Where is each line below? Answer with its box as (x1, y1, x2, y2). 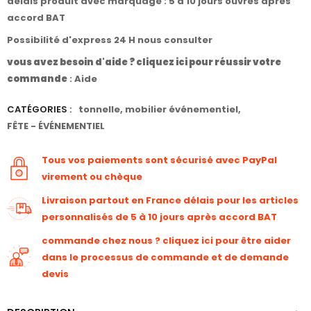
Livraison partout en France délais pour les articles (42, 193, 299, 207)
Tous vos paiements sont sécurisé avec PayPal (42, 153, 277, 167)
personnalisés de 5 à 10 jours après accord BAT (42, 210, 277, 224)
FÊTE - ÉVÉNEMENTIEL (7, 119, 105, 133)
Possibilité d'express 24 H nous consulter (7, 33, 215, 47)
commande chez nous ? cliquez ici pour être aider (42, 233, 291, 247)
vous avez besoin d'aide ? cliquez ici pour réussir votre (7, 55, 281, 69)
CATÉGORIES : (7, 102, 72, 116)
